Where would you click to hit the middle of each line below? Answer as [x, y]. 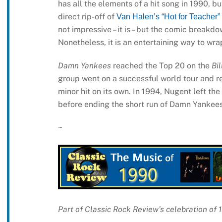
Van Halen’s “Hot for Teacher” [168, 17]
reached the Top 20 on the [161, 66]
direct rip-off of [87, 17]
